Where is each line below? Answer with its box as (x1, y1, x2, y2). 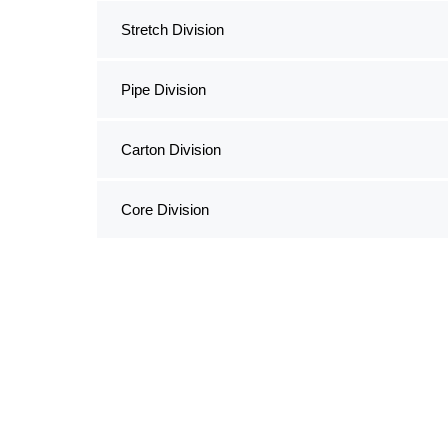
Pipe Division (120, 81, 206, 98)
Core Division (120, 201, 209, 218)
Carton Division (120, 141, 221, 158)
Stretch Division (120, 21, 224, 38)
